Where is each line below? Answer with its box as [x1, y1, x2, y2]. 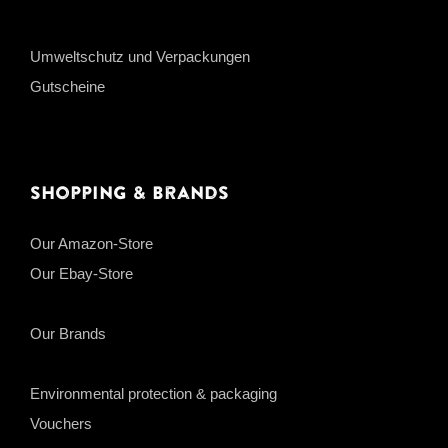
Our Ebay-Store [30, 264, 133, 282]
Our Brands [30, 324, 106, 342]
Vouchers [30, 414, 92, 432]
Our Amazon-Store [30, 234, 153, 252]
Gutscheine [30, 77, 105, 95]
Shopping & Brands [30, 180, 229, 206]
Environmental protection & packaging [30, 384, 277, 402]
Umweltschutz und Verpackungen [30, 47, 250, 65]
